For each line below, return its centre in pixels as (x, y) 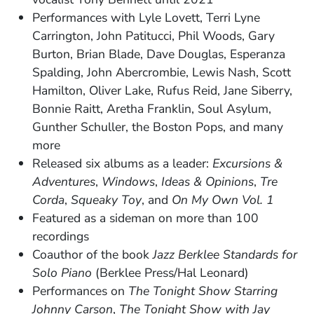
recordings (61, 237)
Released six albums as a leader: (123, 164)
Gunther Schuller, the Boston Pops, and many (158, 127)
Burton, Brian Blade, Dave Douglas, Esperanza (159, 54)
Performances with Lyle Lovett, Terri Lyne (146, 18)
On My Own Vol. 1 (223, 200)
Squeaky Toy (107, 200)
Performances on (81, 291)
